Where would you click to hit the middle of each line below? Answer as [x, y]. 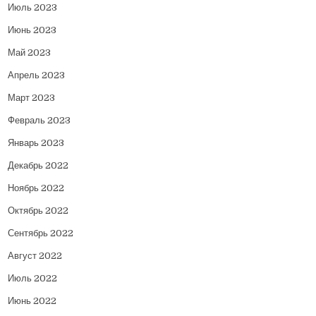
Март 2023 [32, 97]
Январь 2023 [36, 142]
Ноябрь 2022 [36, 188]
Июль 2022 [33, 278]
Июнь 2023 [32, 30]
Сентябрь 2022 [41, 233]
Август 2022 [35, 255]
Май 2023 [30, 52]
